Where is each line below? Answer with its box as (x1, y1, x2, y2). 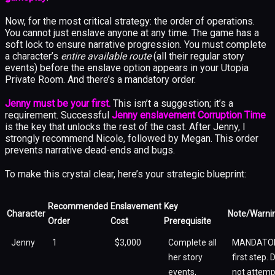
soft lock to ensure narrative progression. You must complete (5, 38, 266, 50)
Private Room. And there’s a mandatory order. (5, 73, 196, 85)
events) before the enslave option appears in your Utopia (5, 61, 249, 74)
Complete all (168, 237, 217, 247)
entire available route (61, 50, 151, 62)
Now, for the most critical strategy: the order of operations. (5, 15, 255, 27)
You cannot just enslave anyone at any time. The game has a (5, 26, 259, 39)
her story (168, 252, 203, 262)
